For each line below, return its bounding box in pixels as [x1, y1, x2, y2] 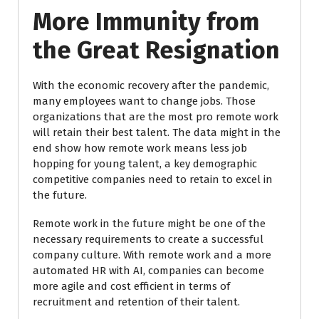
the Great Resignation [33, 36, 280, 65]
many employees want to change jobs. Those [33, 95, 256, 108]
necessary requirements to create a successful [33, 233, 263, 246]
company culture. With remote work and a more [33, 249, 271, 261]
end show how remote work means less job [33, 142, 247, 155]
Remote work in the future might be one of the [33, 217, 266, 230]
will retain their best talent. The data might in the [33, 126, 281, 139]
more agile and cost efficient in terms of [33, 280, 230, 293]
